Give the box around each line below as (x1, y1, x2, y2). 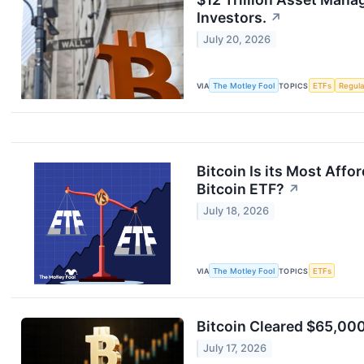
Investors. (197, 8, 266, 26)
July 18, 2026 (203, 205, 270, 218)
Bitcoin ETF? (197, 180, 284, 197)
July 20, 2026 (203, 33, 271, 46)
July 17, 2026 (203, 342, 267, 355)
